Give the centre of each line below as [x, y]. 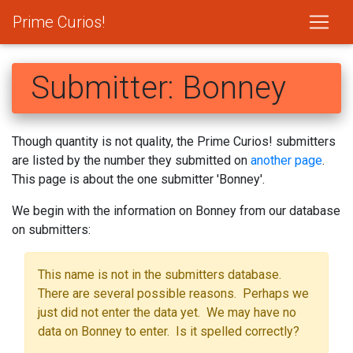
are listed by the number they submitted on [131, 160]
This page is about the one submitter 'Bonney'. [138, 179]
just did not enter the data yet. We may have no [167, 312]
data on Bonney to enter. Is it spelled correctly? [169, 331]
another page [286, 160]
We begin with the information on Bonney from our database [176, 211]
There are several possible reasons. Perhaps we [173, 294]
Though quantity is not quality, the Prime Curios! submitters [174, 141]
